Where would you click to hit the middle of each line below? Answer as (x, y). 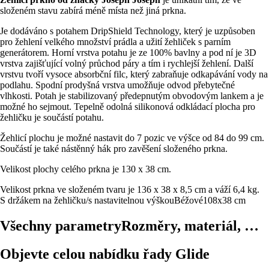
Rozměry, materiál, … (190, 225)
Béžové (189, 200)
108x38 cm (224, 200)
